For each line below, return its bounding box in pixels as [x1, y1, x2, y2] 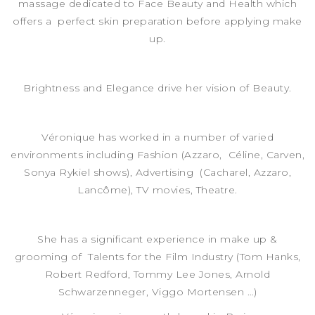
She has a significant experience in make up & [37, 233, 278, 246]
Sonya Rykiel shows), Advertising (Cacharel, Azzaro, [24, 166, 291, 179]
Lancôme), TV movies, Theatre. [77, 184, 238, 197]
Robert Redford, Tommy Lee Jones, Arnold [44, 268, 271, 281]
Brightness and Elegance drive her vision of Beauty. [23, 82, 292, 95]
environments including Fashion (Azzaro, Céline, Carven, [11, 148, 304, 162]
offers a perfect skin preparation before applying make [13, 15, 302, 28]
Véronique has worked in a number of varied [41, 131, 274, 144]
